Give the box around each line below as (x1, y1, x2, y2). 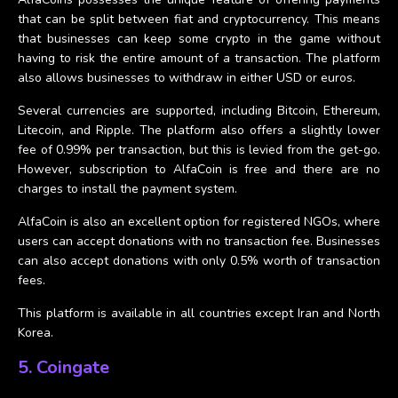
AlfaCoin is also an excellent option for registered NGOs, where (18, 212, 380, 230)
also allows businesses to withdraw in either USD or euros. (18, 68, 355, 86)
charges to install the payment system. (18, 179, 241, 197)
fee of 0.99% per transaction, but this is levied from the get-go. (18, 140, 380, 158)
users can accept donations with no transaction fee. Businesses (18, 232, 380, 250)
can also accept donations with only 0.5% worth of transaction (18, 251, 380, 269)
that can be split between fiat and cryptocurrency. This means (18, 10, 380, 28)
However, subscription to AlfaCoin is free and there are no (18, 160, 380, 178)
